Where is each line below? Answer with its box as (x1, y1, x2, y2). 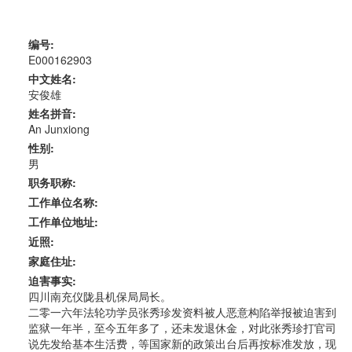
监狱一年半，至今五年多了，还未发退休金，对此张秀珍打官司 (27, 319, 336, 335)
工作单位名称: (27, 193, 98, 210)
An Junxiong (27, 120, 90, 137)
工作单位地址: (27, 213, 98, 229)
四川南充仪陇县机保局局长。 (27, 288, 171, 304)
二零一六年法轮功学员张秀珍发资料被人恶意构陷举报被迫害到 (27, 303, 336, 320)
